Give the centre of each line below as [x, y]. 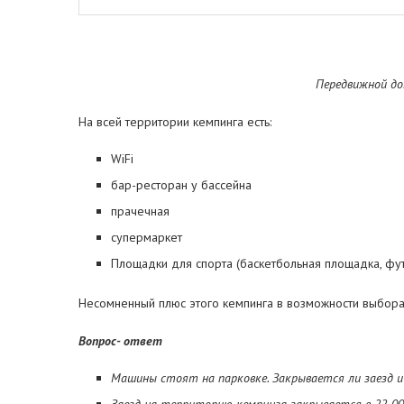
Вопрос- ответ [120, 341]
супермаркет [147, 237]
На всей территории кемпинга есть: [175, 122]
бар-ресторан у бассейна [181, 185]
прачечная [140, 211]
